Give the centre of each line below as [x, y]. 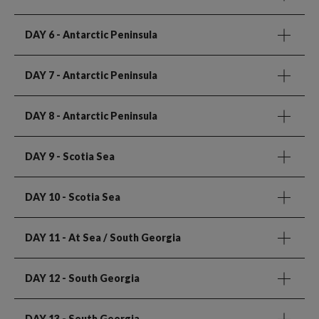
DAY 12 [42, 278]
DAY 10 [42, 197]
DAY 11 [42, 238]
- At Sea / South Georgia [120, 238]
